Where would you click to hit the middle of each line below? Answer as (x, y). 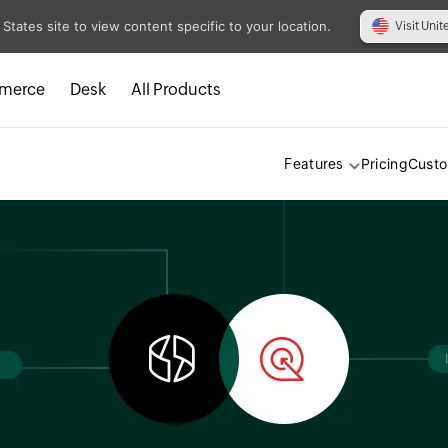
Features (314, 164)
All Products (176, 89)
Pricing (384, 164)
